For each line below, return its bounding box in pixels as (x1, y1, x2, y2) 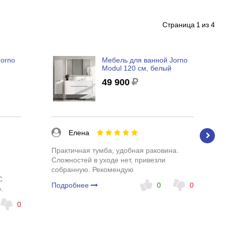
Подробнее (51, 181, 91, 189)
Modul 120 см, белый (101, 64, 172, 72)
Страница (162, 20, 195, 29)
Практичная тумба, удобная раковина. (51, 146, 179, 154)
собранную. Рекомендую (51, 165, 134, 174)
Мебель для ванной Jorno (101, 55, 188, 64)
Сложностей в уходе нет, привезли (51, 155, 165, 164)
